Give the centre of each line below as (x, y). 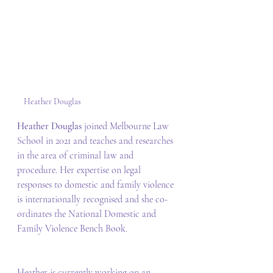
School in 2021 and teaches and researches (96, 140)
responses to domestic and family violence (97, 184)
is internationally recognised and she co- (92, 199)
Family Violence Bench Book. (73, 228)
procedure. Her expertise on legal (80, 170)
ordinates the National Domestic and (88, 214)
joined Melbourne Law (128, 126)
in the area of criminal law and (76, 155)
